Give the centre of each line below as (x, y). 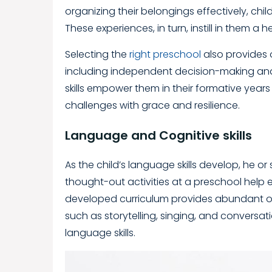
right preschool (165, 54)
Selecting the (97, 54)
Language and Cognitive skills (158, 135)
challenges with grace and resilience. (152, 105)
